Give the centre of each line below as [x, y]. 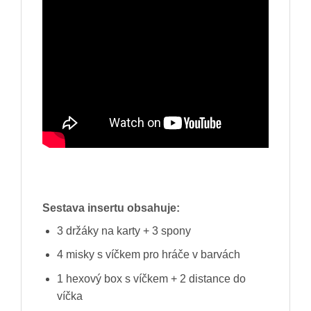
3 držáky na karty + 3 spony [124, 230]
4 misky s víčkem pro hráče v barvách [148, 255]
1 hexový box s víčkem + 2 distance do [151, 278]
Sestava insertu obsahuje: [111, 208]
